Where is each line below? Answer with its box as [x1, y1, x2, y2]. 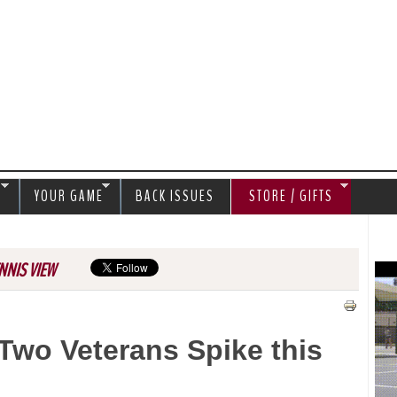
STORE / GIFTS [249, 186, 333, 206]
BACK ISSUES [136, 186, 214, 206]
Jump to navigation [142, 3, 255, 20]
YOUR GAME [35, 186, 104, 206]
